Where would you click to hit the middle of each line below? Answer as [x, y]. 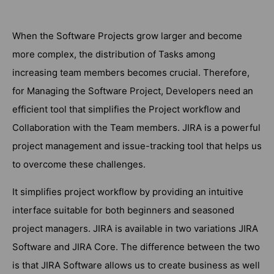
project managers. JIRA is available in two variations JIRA [135, 228]
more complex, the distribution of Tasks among [114, 54]
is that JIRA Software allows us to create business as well [136, 265]
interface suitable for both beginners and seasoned [123, 210]
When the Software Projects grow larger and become [127, 35]
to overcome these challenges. [79, 164]
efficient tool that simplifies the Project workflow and [126, 109]
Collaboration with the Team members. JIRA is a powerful [136, 127]
